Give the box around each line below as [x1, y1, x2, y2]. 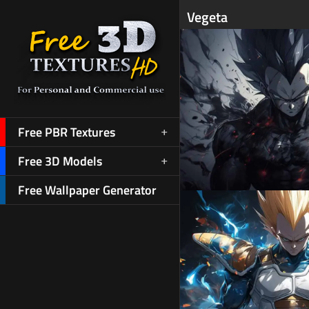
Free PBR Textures [18, 123, 115, 141]
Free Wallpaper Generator [18, 181, 157, 199]
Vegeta [186, 7, 228, 28]
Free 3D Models [18, 152, 102, 170]
